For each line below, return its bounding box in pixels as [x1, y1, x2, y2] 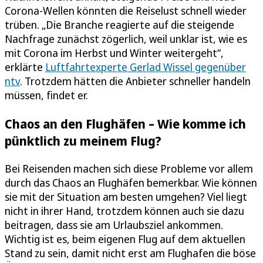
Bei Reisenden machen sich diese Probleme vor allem [5, 161, 253, 176]
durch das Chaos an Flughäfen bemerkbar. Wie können [5, 175, 257, 190]
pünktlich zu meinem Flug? [5, 131, 161, 149]
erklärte [5, 60, 45, 75]
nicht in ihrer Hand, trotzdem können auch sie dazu [5, 203, 244, 218]
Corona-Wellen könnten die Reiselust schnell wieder [5, 4, 247, 18]
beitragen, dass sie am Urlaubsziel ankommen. [5, 217, 223, 232]
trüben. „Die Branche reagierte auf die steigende [5, 18, 234, 32]
